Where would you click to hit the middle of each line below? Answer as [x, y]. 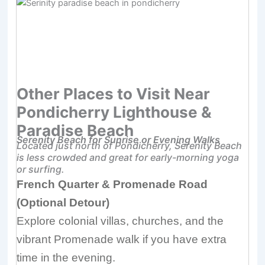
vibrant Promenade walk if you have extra [122, 240]
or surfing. [41, 169]
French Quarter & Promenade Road [112, 185]
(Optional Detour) [63, 203]
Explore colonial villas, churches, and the [120, 221]
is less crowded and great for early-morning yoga [128, 158]
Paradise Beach [75, 131]
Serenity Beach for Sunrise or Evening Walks [119, 140]
